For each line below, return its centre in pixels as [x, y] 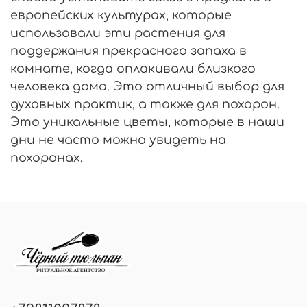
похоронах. [48, 158]
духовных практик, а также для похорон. [145, 105]
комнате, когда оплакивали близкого [133, 69]
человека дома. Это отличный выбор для [147, 87]
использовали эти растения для [118, 33]
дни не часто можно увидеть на [118, 140]
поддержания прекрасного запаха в [128, 51]
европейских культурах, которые [121, 15]
